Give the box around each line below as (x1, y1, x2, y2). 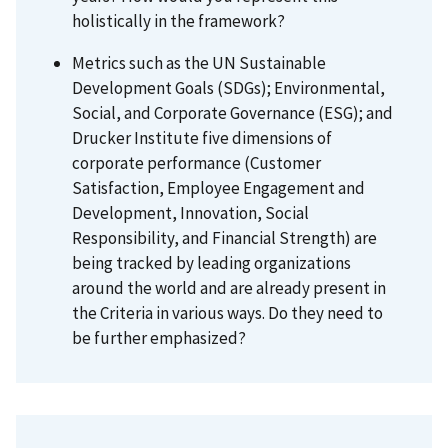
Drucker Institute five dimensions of (72, 126, 332, 149)
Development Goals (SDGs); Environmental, (72, 76, 385, 99)
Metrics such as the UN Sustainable (72, 51, 326, 74)
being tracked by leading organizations (72, 251, 351, 274)
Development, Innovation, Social (72, 201, 309, 224)
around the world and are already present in (72, 276, 386, 299)
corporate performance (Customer (72, 151, 321, 174)
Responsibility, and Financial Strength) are (72, 226, 377, 249)
